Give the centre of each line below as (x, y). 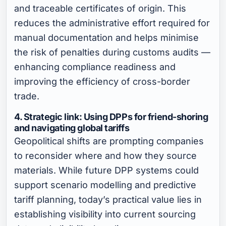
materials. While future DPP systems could (107, 170)
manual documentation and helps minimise (107, 37)
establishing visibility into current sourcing (105, 214)
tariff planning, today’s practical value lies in (108, 199)
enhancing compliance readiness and (95, 67)
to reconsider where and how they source (106, 155)
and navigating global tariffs (72, 128)
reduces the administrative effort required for (112, 23)
